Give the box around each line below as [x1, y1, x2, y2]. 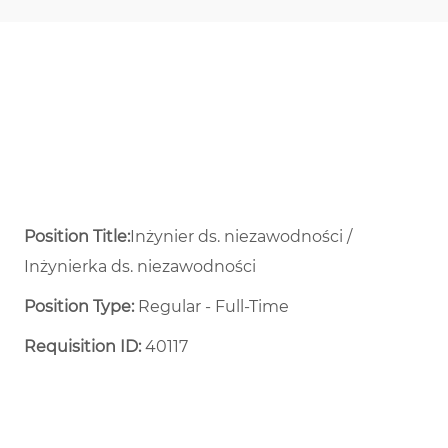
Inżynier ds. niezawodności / [130, 227, 352, 247]
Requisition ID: [24, 337, 141, 357]
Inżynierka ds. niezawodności [24, 257, 256, 277]
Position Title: [24, 227, 130, 247]
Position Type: [24, 297, 134, 317]
